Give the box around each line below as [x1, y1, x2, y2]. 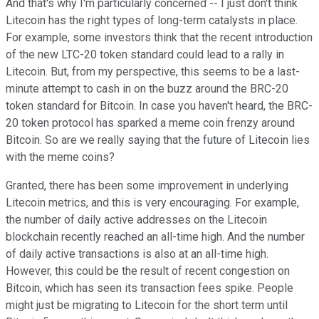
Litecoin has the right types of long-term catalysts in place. [6, 14, 298, 28]
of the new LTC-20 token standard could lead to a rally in [6, 48, 284, 62]
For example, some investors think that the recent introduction [6, 31, 313, 45]
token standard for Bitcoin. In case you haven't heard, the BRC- [6, 99, 313, 113]
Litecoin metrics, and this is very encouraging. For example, [6, 196, 299, 210]
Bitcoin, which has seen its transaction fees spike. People [6, 281, 293, 296]
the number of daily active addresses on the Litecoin [6, 213, 267, 227]
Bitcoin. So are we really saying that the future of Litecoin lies [6, 133, 310, 147]
